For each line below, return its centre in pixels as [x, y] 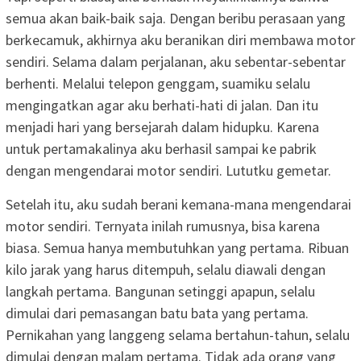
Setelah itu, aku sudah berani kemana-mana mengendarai [178, 204]
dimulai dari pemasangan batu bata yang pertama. [157, 313]
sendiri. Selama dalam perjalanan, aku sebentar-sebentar [176, 61]
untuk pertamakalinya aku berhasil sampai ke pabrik [161, 148]
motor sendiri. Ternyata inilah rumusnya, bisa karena [163, 226]
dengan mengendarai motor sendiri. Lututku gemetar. [168, 170]
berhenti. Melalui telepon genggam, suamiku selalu [158, 83]
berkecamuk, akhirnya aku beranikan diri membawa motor [180, 39]
